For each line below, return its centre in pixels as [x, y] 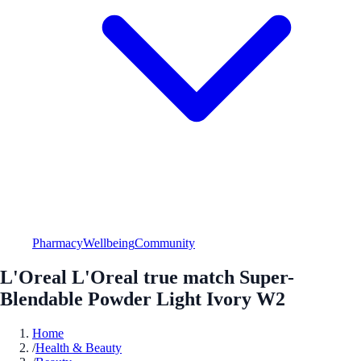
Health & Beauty [79, 347]
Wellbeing [109, 243]
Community [165, 243]
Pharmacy [58, 243]
